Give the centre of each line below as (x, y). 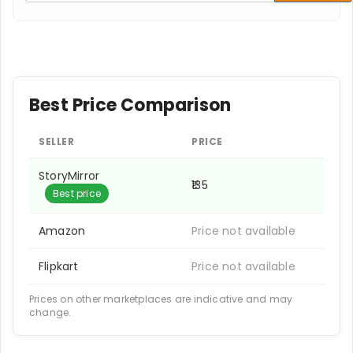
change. (50, 312)
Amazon (62, 230)
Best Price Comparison (130, 105)
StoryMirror (69, 175)
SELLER (56, 141)
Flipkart (59, 266)
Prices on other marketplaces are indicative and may (161, 299)
